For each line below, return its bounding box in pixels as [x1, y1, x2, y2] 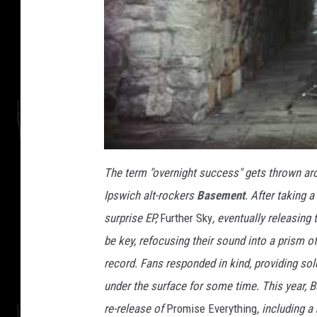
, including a [257, 301, 316, 316]
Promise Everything [166, 301, 257, 316]
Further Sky [160, 210, 212, 225]
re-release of [104, 301, 166, 316]
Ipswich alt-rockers [104, 188, 197, 202]
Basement [197, 188, 245, 202]
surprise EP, [104, 210, 160, 225]
